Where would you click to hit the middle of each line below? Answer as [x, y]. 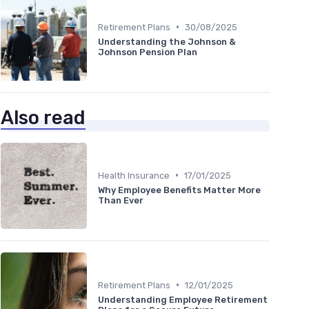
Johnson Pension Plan [148, 52]
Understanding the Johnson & [167, 41]
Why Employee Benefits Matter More [179, 190]
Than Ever [121, 200]
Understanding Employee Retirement [183, 299]
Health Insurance [134, 175]
